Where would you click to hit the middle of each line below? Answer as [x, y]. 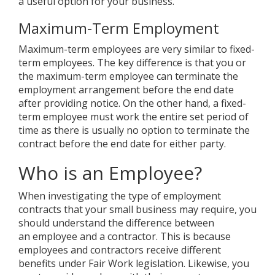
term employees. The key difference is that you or [132, 63]
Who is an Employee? [110, 173]
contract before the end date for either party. [123, 144]
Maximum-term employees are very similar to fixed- [137, 49]
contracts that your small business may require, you [137, 210]
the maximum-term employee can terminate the [128, 76]
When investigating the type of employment [120, 196]
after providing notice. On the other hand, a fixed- [132, 103]
